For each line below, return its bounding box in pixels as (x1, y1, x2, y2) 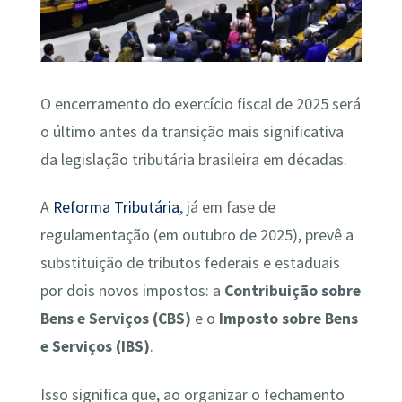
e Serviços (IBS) (39, 336, 150, 357)
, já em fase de (179, 197, 275, 218)
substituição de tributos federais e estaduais (39, 253, 340, 274)
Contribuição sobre (223, 281, 361, 301)
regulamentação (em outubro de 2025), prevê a (39, 225, 354, 246)
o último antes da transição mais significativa (39, 121, 344, 142)
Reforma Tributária (52, 197, 179, 218)
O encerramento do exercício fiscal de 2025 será (39, 93, 361, 114)
